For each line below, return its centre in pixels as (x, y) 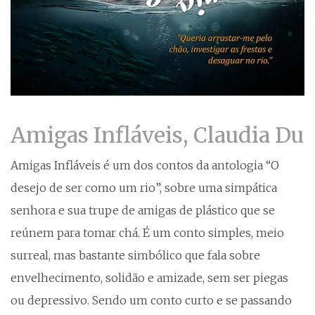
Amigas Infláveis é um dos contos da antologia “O (145, 165)
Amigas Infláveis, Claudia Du (157, 135)
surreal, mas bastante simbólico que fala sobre (135, 255)
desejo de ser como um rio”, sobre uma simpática (144, 187)
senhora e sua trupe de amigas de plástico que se (143, 210)
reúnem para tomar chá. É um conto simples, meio (147, 232)
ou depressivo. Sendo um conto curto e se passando (151, 300)
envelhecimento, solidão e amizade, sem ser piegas (149, 277)
